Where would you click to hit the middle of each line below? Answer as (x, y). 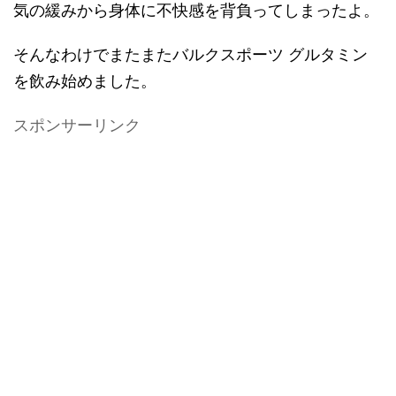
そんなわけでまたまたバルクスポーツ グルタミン (190, 54)
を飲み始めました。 (85, 81)
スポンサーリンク (77, 125)
